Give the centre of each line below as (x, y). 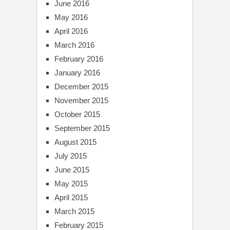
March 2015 (74, 211)
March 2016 (74, 45)
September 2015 (82, 128)
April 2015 (71, 197)
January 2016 (77, 72)
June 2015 (72, 169)
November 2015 (81, 100)
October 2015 (77, 114)
